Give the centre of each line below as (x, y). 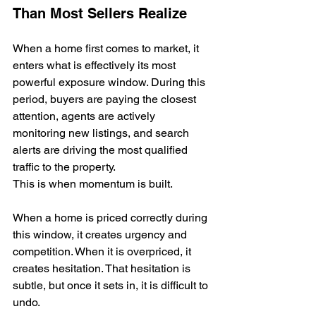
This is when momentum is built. (93, 184)
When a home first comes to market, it (107, 48)
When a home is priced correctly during (111, 218)
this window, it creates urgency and (101, 235)
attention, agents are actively (85, 116)
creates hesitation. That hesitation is (103, 268)
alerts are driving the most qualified (102, 150)
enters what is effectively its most (96, 65)
